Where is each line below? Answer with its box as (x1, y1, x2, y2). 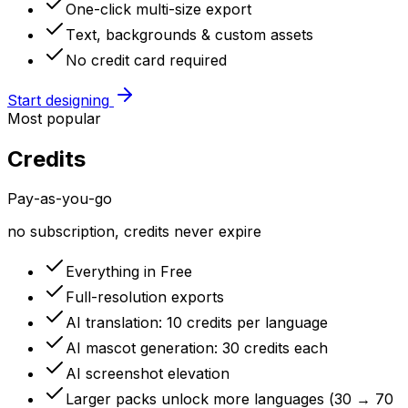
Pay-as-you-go (7, 189, 112, 209)
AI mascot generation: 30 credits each (66, 339, 328, 358)
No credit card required (66, 50, 227, 69)
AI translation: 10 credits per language (66, 313, 328, 332)
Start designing (7, 90, 109, 109)
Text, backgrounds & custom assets (66, 25, 313, 44)
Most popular (7, 108, 101, 127)
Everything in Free (66, 262, 192, 281)
